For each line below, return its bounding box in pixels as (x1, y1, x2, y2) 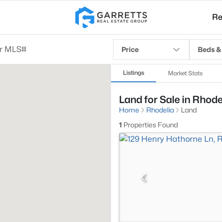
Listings (123, 69, 144, 76)
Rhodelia (146, 106, 174, 114)
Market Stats (168, 69, 203, 77)
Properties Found (122, 120, 178, 129)
